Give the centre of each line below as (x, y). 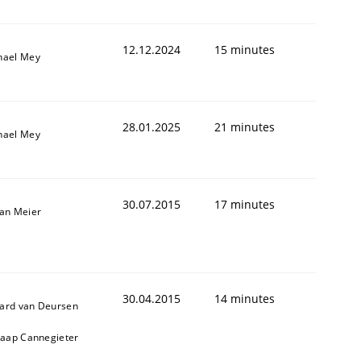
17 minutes (245, 204)
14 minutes (245, 298)
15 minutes (245, 49)
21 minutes (245, 127)
